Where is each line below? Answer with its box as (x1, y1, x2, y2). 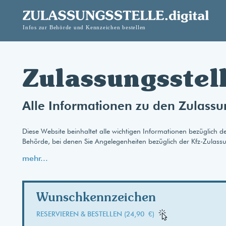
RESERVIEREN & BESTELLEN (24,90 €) (36, 210, 154, 218)
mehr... (22, 153, 48, 163)
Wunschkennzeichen (36, 190, 156, 204)
